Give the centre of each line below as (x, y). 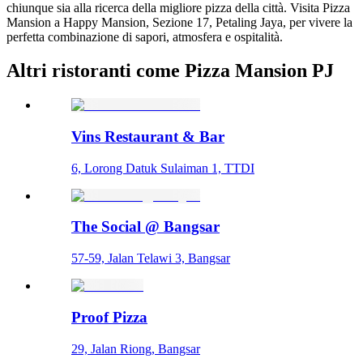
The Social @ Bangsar (145, 227)
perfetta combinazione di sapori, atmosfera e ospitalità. (145, 36)
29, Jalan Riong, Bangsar (136, 348)
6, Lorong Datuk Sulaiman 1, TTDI (163, 168)
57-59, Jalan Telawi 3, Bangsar (151, 258)
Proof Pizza (109, 317)
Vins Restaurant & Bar (148, 137)
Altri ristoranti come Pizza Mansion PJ (170, 71)
